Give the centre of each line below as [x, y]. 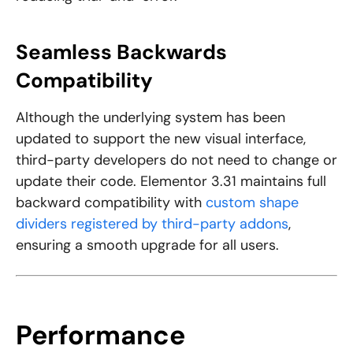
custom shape [252, 203]
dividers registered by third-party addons [152, 224]
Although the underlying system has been [150, 118]
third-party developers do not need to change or [176, 160]
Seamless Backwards [121, 52]
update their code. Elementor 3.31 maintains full [171, 182]
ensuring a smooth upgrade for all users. [147, 245]
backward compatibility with [111, 203]
